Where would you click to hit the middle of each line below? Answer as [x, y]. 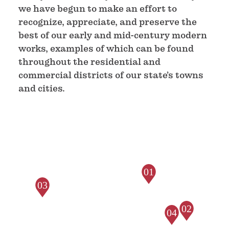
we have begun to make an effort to [98, 8]
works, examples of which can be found [106, 48]
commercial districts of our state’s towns [111, 75]
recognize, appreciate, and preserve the [108, 22]
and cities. [42, 88]
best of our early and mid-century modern [113, 35]
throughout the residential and [89, 62]
